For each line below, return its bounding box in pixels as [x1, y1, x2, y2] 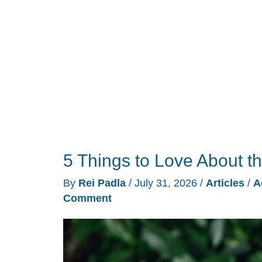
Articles [206, 177, 244, 189]
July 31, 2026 [135, 177, 200, 189]
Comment [63, 192, 112, 205]
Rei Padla [78, 177, 129, 189]
